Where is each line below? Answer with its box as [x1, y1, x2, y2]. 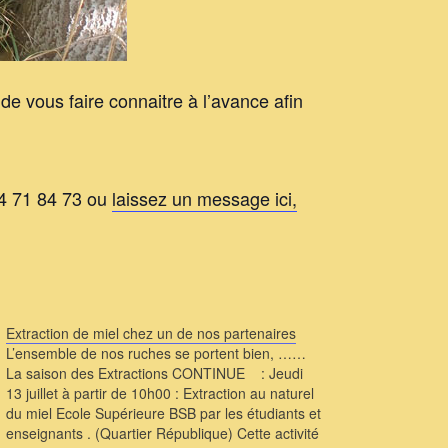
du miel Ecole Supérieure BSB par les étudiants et [5, 403, 321, 423]
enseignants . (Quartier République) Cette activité [5, 423, 319, 443]
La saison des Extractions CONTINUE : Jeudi [5, 363, 307, 383]
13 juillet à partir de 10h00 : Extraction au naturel [5, 383, 314, 403]
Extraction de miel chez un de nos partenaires [5, 323, 296, 343]
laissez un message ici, [112, 185, 298, 211]
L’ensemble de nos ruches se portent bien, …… [5, 343, 306, 363]
